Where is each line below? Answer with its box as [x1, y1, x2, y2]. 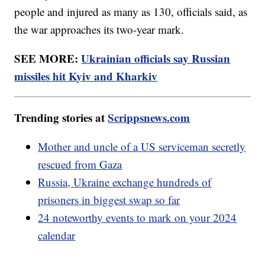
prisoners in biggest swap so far [38, 192, 180, 208]
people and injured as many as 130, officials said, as [14, 4, 248, 20]
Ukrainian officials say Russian [81, 50, 231, 67]
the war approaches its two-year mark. [14, 22, 185, 37]
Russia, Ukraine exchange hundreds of [38, 174, 212, 190]
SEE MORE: [14, 50, 82, 67]
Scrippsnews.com [108, 109, 190, 126]
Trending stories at [14, 109, 108, 126]
